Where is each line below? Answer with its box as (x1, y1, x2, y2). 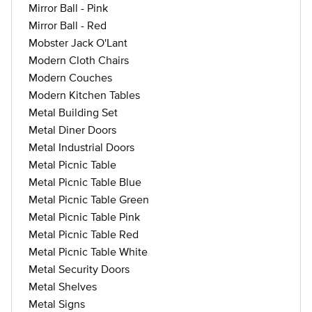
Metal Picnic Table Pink (29, 210, 140, 223)
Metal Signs (29, 297, 85, 310)
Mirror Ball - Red (29, 19, 107, 31)
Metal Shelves (29, 280, 97, 292)
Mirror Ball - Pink (29, 1, 108, 14)
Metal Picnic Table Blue (29, 175, 141, 188)
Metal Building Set (29, 106, 118, 118)
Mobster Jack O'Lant (29, 36, 127, 49)
